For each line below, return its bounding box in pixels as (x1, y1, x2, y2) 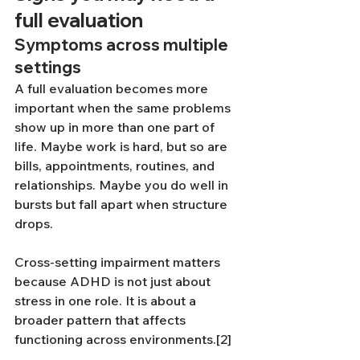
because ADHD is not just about (14, 273, 214, 289)
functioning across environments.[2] (14, 331, 231, 347)
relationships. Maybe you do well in (14, 177, 231, 193)
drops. (14, 215, 53, 231)
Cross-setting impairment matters (14, 254, 223, 270)
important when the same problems (14, 100, 234, 116)
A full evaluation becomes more (14, 80, 211, 96)
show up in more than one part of (14, 119, 218, 135)
